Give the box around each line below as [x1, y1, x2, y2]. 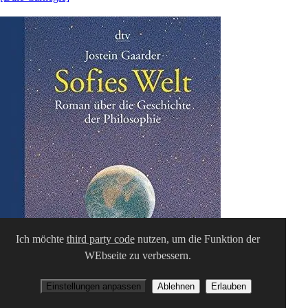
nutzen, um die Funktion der [134, 233, 260, 245]
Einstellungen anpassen [45, 281, 141, 291]
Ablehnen [157, 281, 195, 291]
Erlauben [210, 281, 246, 291]
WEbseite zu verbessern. [84, 250, 191, 261]
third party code [66, 233, 135, 245]
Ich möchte [15, 233, 67, 245]
